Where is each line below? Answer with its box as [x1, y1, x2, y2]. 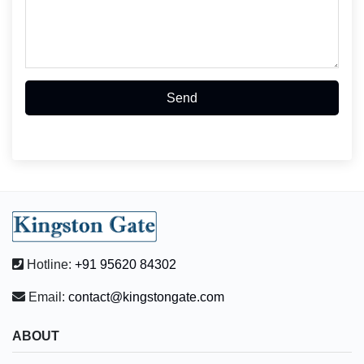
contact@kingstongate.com [68, 290, 224, 304]
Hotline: [27, 258, 71, 271]
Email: [28, 290, 65, 304]
